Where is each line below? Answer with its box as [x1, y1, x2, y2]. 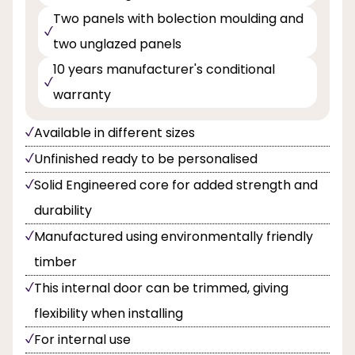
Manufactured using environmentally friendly [34, 227, 313, 246]
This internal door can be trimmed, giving [34, 279, 288, 298]
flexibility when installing [34, 304, 183, 323]
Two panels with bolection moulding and [53, 10, 303, 29]
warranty [53, 86, 111, 105]
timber [34, 253, 77, 272]
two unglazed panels [53, 35, 181, 54]
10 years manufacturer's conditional [53, 60, 275, 79]
